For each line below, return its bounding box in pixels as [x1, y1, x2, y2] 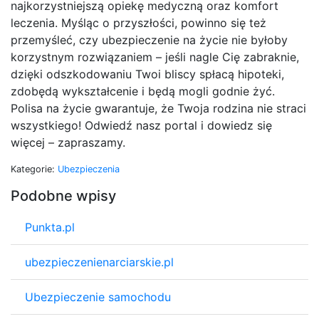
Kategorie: [11, 163, 58, 174]
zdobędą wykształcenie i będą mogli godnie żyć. [11, 83, 275, 98]
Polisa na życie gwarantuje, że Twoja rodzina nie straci [11, 100, 306, 115]
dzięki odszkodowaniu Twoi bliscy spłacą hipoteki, [11, 66, 284, 81]
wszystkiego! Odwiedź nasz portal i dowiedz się [11, 117, 272, 132]
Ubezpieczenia [58, 163, 120, 174]
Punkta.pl [25, 219, 75, 234]
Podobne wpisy [11, 187, 116, 204]
